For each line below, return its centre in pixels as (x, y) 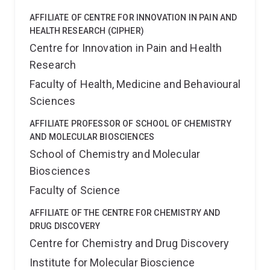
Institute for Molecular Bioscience (112, 262)
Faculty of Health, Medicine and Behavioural (135, 84)
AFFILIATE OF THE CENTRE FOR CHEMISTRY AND (125, 213)
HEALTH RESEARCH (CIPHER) (87, 31)
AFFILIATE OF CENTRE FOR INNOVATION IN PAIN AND (133, 17)
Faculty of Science (75, 190)
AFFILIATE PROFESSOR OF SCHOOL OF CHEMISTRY (130, 124)
